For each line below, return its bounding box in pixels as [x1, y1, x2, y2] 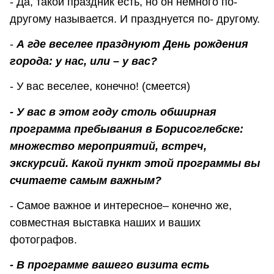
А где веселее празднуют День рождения [13, 37, 248, 50]
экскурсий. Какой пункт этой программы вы [10, 157, 260, 169]
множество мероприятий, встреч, [10, 139, 207, 152]
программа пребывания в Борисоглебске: [10, 122, 243, 135]
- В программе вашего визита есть [10, 259, 210, 272]
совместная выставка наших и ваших [10, 216, 201, 229]
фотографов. [10, 233, 77, 246]
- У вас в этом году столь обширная [10, 105, 217, 118]
